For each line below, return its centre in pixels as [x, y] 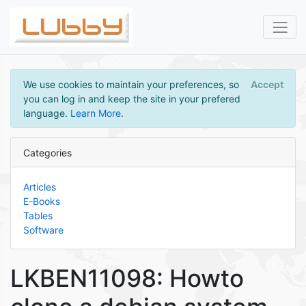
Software [43, 229]
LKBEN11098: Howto [127, 278]
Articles [39, 186]
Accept [267, 84]
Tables [38, 215]
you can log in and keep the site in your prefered [131, 98]
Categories [47, 152]
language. [46, 113]
